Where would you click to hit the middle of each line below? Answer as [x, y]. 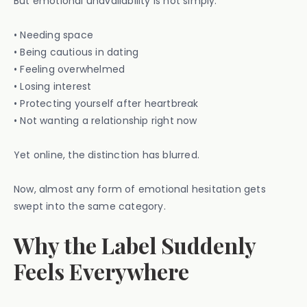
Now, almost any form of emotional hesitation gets [140, 189]
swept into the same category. [90, 206]
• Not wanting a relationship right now [106, 121]
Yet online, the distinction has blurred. [107, 155]
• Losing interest [53, 86]
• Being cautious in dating [76, 52]
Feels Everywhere [101, 271]
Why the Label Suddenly [135, 245]
